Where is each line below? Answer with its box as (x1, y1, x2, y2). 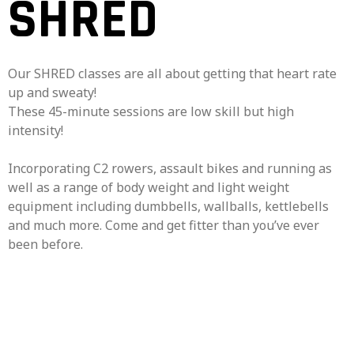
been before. (8, 235, 83, 253)
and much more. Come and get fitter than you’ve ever (8, 217, 319, 234)
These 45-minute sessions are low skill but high (8, 103, 294, 120)
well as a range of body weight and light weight (8, 179, 289, 196)
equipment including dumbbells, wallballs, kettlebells (8, 198, 329, 215)
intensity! (8, 122, 63, 139)
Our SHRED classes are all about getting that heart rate (8, 65, 337, 82)
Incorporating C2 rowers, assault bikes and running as (8, 160, 332, 177)
